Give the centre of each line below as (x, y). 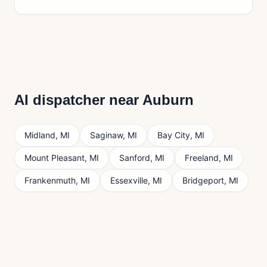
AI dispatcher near (78, 100)
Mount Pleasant (55, 158)
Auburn (168, 100)
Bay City (174, 135)
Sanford (135, 158)
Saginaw (106, 135)
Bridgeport (203, 180)
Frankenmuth (50, 180)
